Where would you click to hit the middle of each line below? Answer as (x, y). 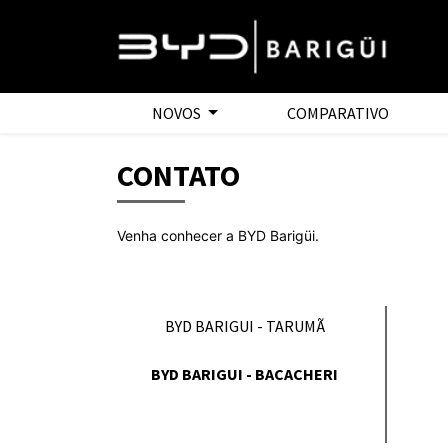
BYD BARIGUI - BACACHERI (244, 374)
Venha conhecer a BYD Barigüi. (218, 235)
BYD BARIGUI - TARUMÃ (244, 326)
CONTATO (178, 175)
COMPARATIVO (338, 113)
